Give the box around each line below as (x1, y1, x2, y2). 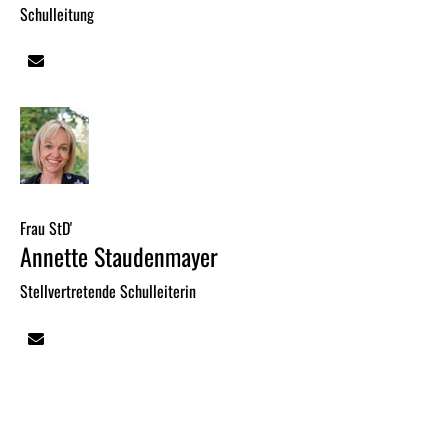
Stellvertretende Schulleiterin (20, 279, 196, 304)
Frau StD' (20, 216, 72, 241)
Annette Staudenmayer (20, 238, 218, 275)
